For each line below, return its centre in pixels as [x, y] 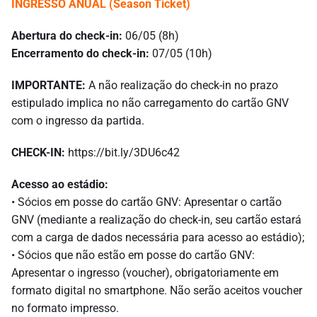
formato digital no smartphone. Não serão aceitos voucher [157, 291]
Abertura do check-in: [67, 36]
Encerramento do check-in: [80, 54]
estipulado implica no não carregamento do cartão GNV [150, 103]
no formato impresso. [65, 309]
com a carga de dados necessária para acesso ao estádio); [158, 238]
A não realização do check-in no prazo [182, 86]
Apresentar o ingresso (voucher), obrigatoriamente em [145, 273]
